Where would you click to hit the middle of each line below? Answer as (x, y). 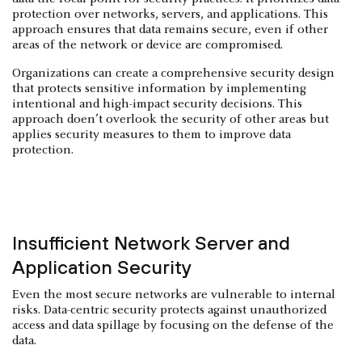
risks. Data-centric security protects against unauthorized (169, 310)
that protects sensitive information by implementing (159, 89)
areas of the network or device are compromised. (147, 45)
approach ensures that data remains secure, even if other (170, 30)
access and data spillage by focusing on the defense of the (173, 326)
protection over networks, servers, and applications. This (170, 15)
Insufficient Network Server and (151, 243)
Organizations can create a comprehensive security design (173, 74)
